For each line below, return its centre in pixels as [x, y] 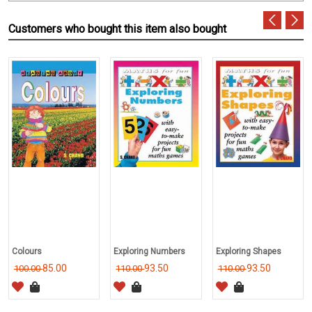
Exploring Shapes [248, 251]
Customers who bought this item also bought [117, 29]
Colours [27, 251]
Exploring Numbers [150, 251]
